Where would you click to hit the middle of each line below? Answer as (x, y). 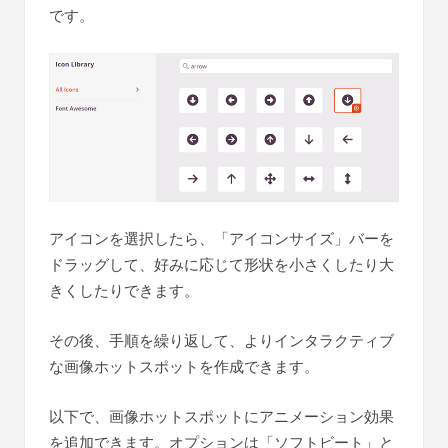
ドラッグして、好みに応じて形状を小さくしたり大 (221, 265)
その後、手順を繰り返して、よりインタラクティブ (221, 341)
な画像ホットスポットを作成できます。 (184, 367)
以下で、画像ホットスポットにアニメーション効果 (221, 417)
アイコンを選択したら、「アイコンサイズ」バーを (221, 239)
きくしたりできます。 (124, 291)
